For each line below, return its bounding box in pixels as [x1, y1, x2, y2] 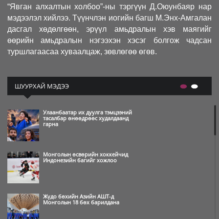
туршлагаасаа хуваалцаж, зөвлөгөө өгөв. [7, 47, 157, 56]
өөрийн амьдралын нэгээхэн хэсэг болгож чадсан [7, 36, 212, 44]
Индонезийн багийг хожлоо [43, 156, 117, 164]
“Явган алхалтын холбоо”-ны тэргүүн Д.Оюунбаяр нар [7, 2, 212, 11]
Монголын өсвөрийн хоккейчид [43, 150, 128, 158]
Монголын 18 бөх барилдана [43, 198, 119, 206]
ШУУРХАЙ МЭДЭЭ [15, 82, 69, 90]
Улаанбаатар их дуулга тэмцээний [43, 108, 132, 116]
